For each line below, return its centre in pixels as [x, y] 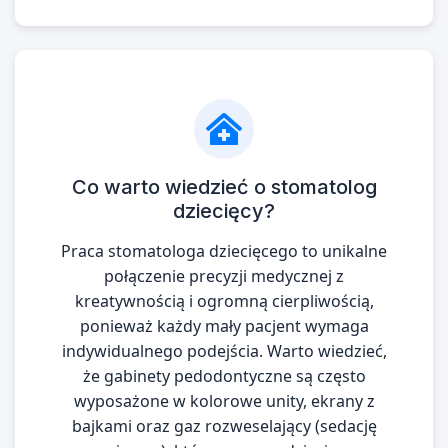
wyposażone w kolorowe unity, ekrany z [224, 401]
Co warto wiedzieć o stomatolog [224, 187]
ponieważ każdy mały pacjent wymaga [224, 326]
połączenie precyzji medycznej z [224, 276]
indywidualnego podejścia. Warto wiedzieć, [224, 351]
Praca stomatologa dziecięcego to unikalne [224, 251]
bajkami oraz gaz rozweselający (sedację [224, 426]
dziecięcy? [224, 211]
